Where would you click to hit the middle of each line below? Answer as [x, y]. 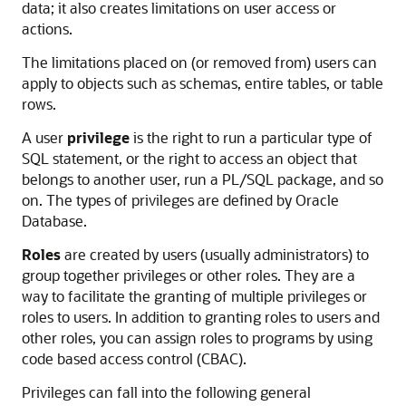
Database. [54, 221]
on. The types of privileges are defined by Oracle [180, 200]
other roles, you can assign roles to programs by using [197, 338]
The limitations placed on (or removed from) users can [199, 62]
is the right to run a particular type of [251, 137]
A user [44, 137]
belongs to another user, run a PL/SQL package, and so [203, 179]
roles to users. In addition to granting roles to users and [201, 317]
